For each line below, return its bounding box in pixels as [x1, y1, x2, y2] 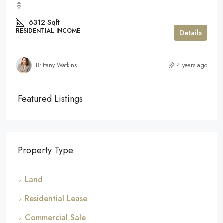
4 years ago [177, 60, 207, 70]
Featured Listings [18, 92, 83, 105]
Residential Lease [25, 192, 87, 204]
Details [179, 27, 202, 38]
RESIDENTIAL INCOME [16, 26, 80, 36]
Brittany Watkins [36, 60, 77, 70]
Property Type [18, 143, 73, 157]
